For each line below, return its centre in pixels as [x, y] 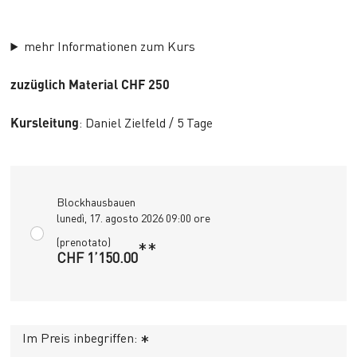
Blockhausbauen [96, 202]
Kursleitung [45, 123]
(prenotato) [84, 242]
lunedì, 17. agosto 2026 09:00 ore [133, 218]
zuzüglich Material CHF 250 [90, 84]
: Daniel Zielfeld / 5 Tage [146, 123]
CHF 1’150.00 [97, 257]
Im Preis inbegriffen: [82, 338]
